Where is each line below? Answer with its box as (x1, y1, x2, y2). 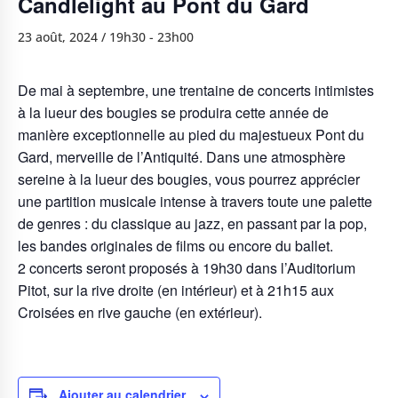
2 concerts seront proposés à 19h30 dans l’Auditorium (18, 258, 355, 279)
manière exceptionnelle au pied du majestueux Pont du (18, 124, 364, 146)
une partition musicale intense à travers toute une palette (18, 191, 372, 212)
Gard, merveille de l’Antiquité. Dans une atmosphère (18, 147, 346, 168)
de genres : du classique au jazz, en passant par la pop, (18, 213, 367, 235)
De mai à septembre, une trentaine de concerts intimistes (18, 80, 374, 101)
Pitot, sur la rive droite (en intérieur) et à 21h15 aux (18, 280, 334, 301)
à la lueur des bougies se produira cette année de (18, 102, 329, 123)
